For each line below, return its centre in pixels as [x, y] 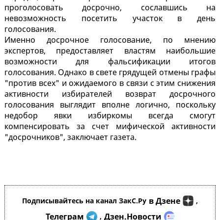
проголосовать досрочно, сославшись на [110, 8]
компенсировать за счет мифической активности [110, 126]
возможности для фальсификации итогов [110, 62]
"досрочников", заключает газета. [70, 137]
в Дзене [165, 201]
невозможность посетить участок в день [110, 18]
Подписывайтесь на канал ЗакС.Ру [84, 201]
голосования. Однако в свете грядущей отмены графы [110, 72]
